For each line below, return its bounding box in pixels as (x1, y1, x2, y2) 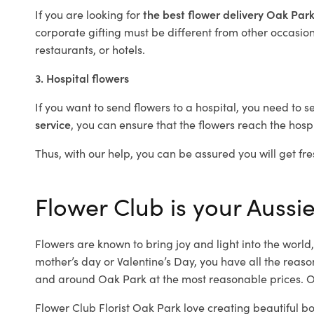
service (35, 116, 71, 132)
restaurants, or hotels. (35, 41, 145, 57)
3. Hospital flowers (35, 70, 129, 86)
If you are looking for (35, 6, 143, 22)
